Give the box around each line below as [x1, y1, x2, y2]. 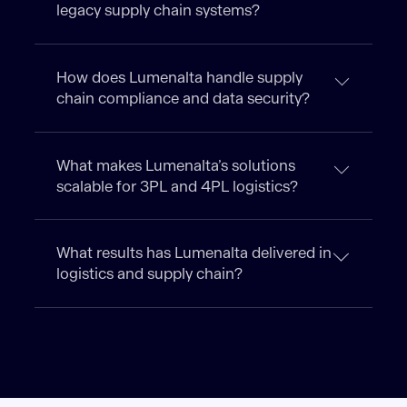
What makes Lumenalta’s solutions [56, 155, 296, 175]
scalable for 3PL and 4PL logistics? [56, 176, 299, 196]
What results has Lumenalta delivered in [56, 243, 333, 263]
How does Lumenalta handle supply [56, 67, 303, 87]
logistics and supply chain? [56, 264, 243, 284]
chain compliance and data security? [56, 88, 311, 108]
